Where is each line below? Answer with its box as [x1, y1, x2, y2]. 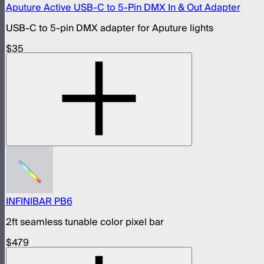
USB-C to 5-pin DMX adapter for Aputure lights [5, 19, 213, 37]
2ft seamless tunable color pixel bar [5, 214, 164, 231]
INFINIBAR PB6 [5, 193, 72, 210]
